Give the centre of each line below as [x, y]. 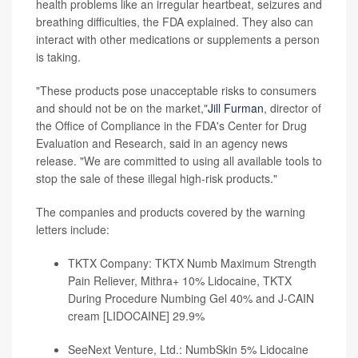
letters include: [73, 229]
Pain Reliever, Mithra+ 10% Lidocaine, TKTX [180, 280]
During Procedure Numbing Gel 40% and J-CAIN [191, 298]
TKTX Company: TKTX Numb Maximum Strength [192, 263]
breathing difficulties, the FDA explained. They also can [175, 22]
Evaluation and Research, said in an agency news [162, 143]
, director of [292, 108]
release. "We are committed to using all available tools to [179, 161]
